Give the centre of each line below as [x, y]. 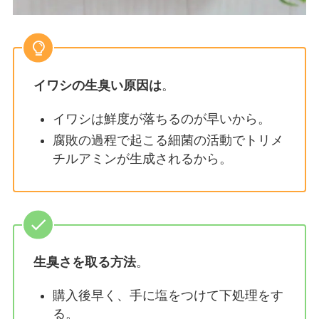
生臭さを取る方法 [84, 262]
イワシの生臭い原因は [97, 86]
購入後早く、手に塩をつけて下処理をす [168, 296]
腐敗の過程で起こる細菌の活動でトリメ [168, 141]
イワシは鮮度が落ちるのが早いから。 [161, 119]
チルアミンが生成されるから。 [142, 159]
